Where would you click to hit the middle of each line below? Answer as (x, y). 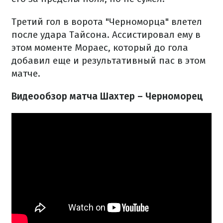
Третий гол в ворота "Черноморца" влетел (107, 22)
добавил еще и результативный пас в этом (109, 60)
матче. (26, 73)
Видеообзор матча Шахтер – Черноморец (107, 96)
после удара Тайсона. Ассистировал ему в (106, 35)
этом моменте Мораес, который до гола (100, 48)
